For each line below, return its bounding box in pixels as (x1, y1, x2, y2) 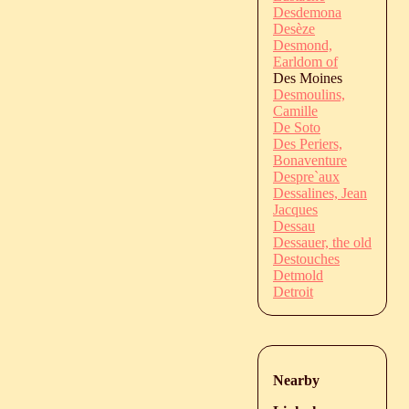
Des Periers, (273, 135, 342, 152)
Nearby (273, 372, 320, 389)
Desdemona (273, 4, 341, 20)
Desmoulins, (273, 86, 345, 102)
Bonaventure (273, 152, 347, 168)
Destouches (273, 250, 340, 267)
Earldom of (273, 53, 338, 69)
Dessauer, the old (273, 234, 372, 250)
